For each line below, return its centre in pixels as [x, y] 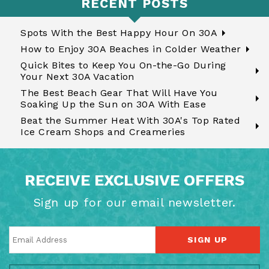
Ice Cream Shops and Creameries [103, 132]
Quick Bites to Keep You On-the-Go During [123, 65]
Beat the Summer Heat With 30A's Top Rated [131, 120]
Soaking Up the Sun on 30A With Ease [113, 104]
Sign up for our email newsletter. [134, 203]
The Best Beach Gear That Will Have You [119, 93]
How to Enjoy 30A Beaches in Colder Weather [131, 49]
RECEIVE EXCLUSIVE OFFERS [134, 180]
